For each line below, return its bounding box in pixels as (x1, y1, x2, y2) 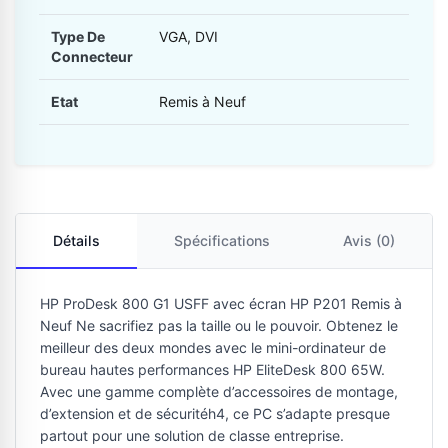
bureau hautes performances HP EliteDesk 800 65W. (40, 361, 385, 379)
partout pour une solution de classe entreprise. (40, 427, 344, 445)
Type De (51, 28, 105, 46)
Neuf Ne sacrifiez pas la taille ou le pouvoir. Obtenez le (40, 317, 398, 335)
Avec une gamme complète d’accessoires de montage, (40, 383, 398, 401)
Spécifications (173, 232, 270, 250)
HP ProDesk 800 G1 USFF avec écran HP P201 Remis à (40, 295, 402, 313)
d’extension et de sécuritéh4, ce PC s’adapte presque (40, 405, 390, 423)
